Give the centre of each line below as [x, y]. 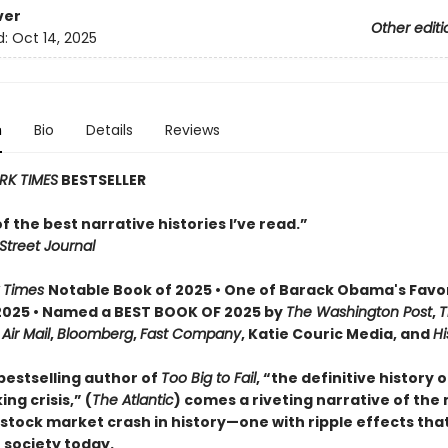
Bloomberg [94, 334]
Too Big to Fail [208, 378]
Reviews [192, 130]
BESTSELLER [101, 180]
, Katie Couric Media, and [336, 334]
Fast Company [190, 334]
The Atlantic [132, 400]
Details [109, 130]
